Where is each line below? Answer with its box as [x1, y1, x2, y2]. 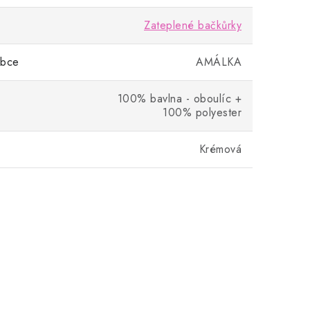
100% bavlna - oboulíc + [117, 91, 241, 107]
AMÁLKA [196, 54, 241, 70]
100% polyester [163, 104, 241, 120]
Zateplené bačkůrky [144, 17, 241, 33]
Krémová [199, 141, 241, 157]
